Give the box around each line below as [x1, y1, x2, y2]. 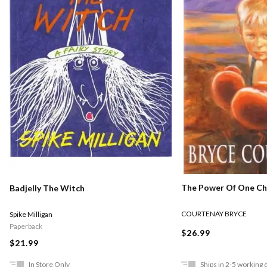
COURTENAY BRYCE [181, 209, 247, 219]
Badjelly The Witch [10, 182, 85, 193]
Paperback [10, 221, 42, 231]
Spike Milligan [10, 209, 52, 219]
